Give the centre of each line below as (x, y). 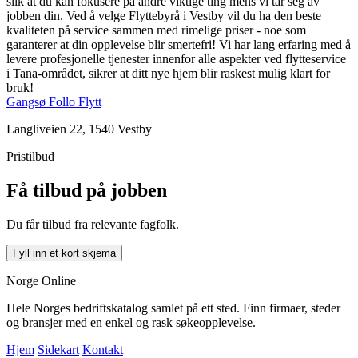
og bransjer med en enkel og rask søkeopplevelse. (131, 322)
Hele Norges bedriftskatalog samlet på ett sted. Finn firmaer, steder (173, 308)
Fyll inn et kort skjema (64, 253)
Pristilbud (30, 156)
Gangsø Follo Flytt (54, 101)
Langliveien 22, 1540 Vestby (79, 129)
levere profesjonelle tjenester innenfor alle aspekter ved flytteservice (176, 58)
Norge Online (41, 280)
